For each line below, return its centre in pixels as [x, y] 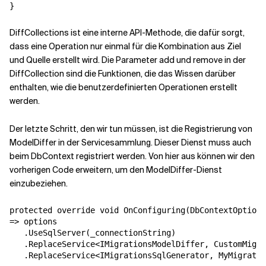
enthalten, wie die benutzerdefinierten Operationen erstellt [123, 88]
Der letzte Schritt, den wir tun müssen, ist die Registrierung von [131, 129]
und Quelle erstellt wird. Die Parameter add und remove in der [128, 60]
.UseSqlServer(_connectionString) [93, 233]
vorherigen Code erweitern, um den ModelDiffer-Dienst [116, 170]
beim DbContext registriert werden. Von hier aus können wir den [132, 156]
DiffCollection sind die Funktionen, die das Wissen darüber [123, 74]
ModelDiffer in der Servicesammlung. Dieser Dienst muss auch [130, 143]
